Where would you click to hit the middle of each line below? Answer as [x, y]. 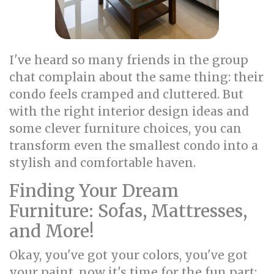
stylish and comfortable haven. [102, 163]
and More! [52, 231]
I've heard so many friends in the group [129, 60]
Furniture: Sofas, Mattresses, [128, 211]
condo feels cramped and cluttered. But [126, 94]
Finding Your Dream [94, 191]
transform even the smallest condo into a [134, 146]
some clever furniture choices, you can [125, 128]
